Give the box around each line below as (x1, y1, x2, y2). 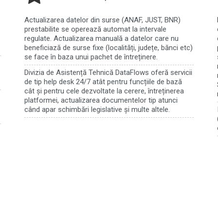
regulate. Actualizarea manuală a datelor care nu (24, 34, 179, 43)
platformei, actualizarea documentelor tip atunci (24, 96, 178, 105)
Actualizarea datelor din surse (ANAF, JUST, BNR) (24, 16, 181, 25)
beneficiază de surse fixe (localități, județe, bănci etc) (24, 43, 193, 53)
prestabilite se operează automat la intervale (24, 25, 166, 34)
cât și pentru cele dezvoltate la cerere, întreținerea (24, 87, 184, 96)
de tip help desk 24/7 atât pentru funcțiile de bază (24, 77, 182, 87)
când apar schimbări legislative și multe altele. (24, 105, 170, 114)
